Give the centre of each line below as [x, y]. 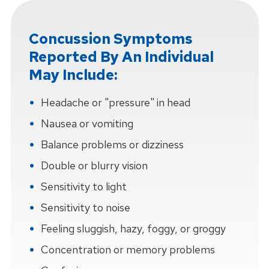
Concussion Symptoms [110, 39]
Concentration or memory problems [128, 250]
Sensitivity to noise [85, 208]
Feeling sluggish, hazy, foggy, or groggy [133, 229]
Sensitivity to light [83, 187]
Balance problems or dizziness [112, 145]
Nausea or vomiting [87, 124]
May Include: [73, 75]
